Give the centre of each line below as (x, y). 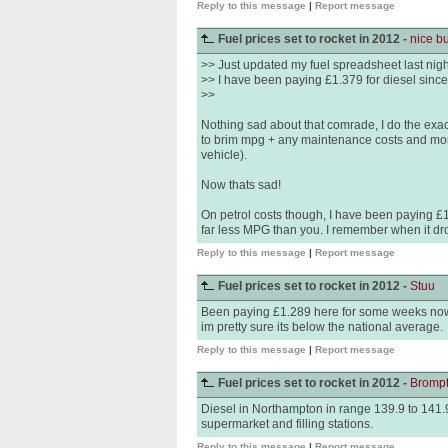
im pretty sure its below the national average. (322, 327)
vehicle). (224, 155)
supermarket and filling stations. (287, 424)
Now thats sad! (241, 185)
